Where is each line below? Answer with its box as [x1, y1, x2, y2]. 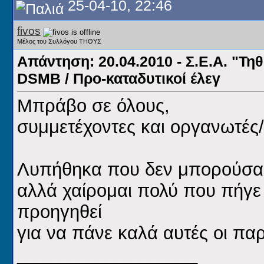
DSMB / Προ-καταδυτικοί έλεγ [17, 70, 220, 87]
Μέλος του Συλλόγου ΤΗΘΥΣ [17, 38, 101, 45]
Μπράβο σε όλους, [17, 95, 170, 117]
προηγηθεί [17, 202, 102, 223]
